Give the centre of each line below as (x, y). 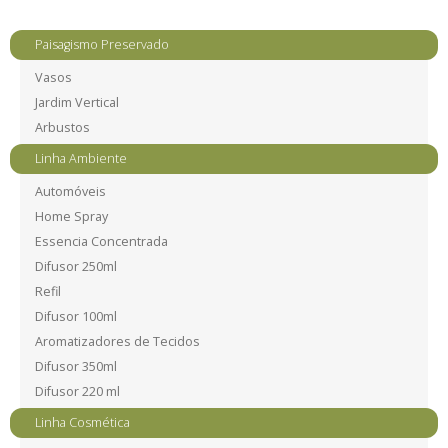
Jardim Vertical (76, 102)
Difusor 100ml (75, 316)
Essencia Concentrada (101, 241)
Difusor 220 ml (77, 391)
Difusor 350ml (75, 366)
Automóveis (70, 191)
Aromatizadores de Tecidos (117, 341)
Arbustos (62, 127)
